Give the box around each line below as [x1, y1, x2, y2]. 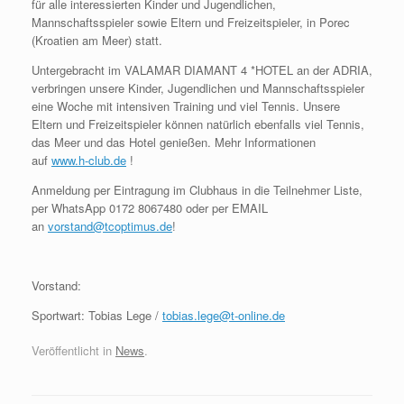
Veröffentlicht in [32, 342, 115, 359]
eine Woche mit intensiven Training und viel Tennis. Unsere [32, 96, 340, 115]
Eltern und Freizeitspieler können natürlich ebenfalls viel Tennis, [32, 115, 364, 133]
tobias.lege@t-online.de [162, 306, 285, 324]
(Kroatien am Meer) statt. [32, 31, 162, 49]
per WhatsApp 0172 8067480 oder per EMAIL [32, 198, 268, 216]
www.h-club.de [51, 151, 126, 169]
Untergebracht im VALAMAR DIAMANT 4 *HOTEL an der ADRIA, [32, 60, 372, 78]
